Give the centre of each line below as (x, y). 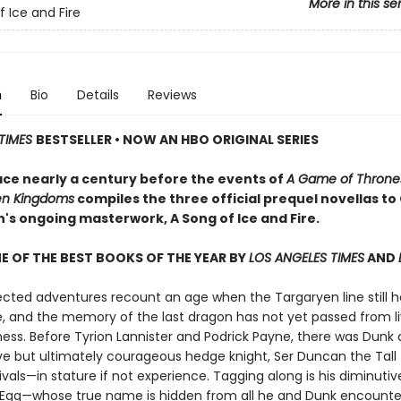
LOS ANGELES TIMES (306, 258)
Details (98, 95)
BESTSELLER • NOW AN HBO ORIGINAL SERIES (177, 140)
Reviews (172, 95)
